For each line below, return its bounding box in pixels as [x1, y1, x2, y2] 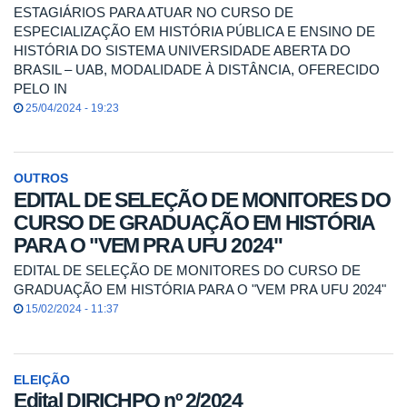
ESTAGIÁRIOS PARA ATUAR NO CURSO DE [14, 4, 293, 20]
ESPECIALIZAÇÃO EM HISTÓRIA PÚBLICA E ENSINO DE [14, 23, 375, 39]
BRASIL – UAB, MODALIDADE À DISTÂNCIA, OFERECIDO [14, 61, 380, 77]
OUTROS [14, 172, 68, 186]
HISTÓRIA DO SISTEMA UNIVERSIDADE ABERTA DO [14, 42, 351, 58]
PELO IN [14, 80, 67, 96]
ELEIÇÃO [14, 372, 70, 387]
